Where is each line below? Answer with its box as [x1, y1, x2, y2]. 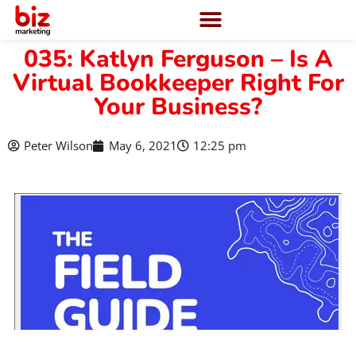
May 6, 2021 [109, 137, 177, 153]
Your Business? [94, 91, 262, 123]
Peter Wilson [24, 137, 93, 153]
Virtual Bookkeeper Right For [12, 67, 344, 99]
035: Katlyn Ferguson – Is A [23, 43, 333, 75]
